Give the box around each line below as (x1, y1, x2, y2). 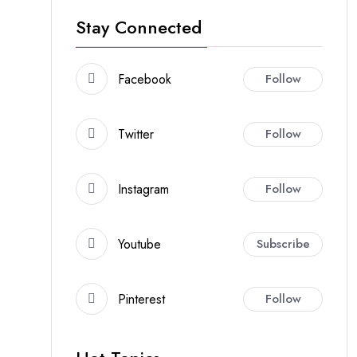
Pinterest (118, 289, 165, 308)
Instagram (118, 179, 169, 198)
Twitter (118, 124, 154, 143)
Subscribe (256, 234, 310, 253)
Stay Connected (76, 14, 202, 40)
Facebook (118, 69, 171, 88)
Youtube (118, 234, 161, 253)
